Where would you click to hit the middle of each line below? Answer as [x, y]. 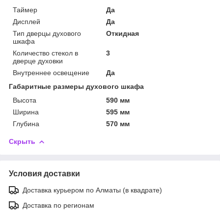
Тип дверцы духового [47, 33]
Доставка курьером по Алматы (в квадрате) [92, 190]
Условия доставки [44, 173]
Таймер [25, 10]
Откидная [123, 33]
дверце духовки [38, 61]
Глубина [26, 124]
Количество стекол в [45, 53]
